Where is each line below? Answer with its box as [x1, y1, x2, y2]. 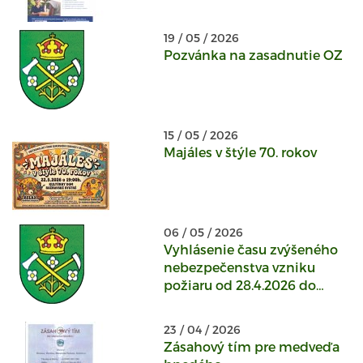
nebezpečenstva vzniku [163, 259, 315, 275]
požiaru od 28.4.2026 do [163, 277, 316, 293]
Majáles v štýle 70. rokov [163, 144, 317, 160]
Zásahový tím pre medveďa [163, 339, 340, 354]
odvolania [163, 295, 227, 310]
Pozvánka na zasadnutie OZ [163, 47, 343, 62]
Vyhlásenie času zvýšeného [163, 241, 338, 257]
